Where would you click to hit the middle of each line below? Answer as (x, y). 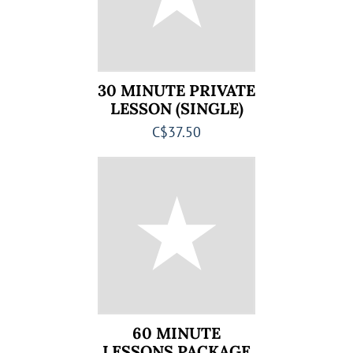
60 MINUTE (176, 333)
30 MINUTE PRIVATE (176, 90)
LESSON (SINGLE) (176, 108)
